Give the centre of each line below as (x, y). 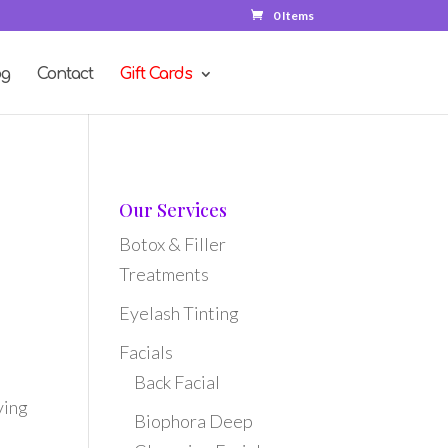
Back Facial (177, 382)
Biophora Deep (194, 421)
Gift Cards (155, 74)
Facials (146, 352)
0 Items (293, 16)
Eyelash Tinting (179, 313)
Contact (64, 74)
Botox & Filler (173, 244)
